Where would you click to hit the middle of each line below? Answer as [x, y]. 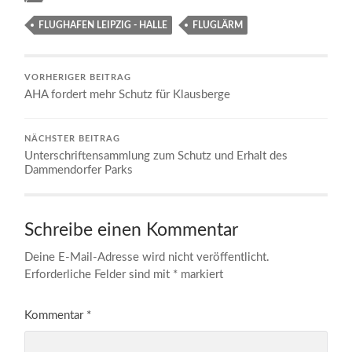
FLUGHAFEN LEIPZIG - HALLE [103, 25]
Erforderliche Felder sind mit [99, 274]
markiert [201, 274]
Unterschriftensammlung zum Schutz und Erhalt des [156, 156]
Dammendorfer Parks [79, 170]
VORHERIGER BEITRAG [78, 77]
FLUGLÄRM [218, 25]
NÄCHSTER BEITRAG [73, 139]
